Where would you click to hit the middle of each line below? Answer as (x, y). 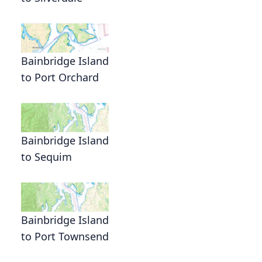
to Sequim (46, 156)
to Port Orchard (60, 77)
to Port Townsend (65, 236)
